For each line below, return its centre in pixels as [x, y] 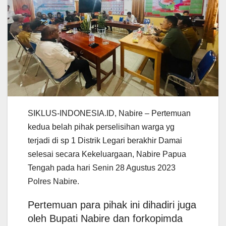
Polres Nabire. [53, 182]
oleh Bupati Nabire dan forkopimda [105, 219]
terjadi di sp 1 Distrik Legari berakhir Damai [105, 141]
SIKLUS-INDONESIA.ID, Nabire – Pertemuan [109, 114]
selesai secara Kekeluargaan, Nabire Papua [107, 154]
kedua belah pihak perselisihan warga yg [101, 127]
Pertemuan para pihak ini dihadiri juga [112, 205]
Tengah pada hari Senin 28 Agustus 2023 [102, 168]
